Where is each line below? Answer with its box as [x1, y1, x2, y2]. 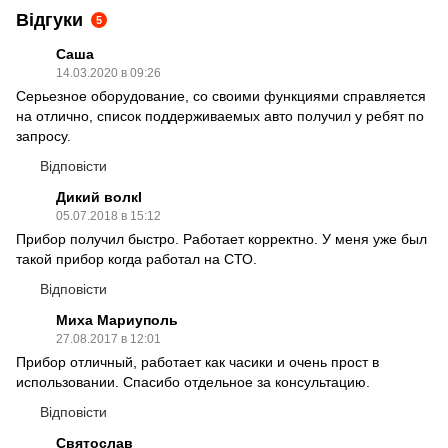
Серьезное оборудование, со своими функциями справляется [16, 87, 426, 104]
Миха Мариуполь [56, 311, 178, 328]
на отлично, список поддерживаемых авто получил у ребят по [16, 107, 424, 124]
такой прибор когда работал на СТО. [16, 250, 257, 267]
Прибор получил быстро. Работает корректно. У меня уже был [16, 230, 427, 247]
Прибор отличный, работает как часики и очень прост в [16, 353, 379, 370]
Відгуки [16, 9, 83, 30]
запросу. [16, 127, 71, 144]
